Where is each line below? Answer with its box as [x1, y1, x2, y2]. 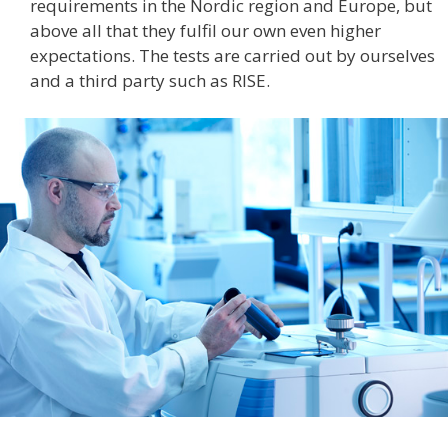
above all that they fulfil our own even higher [30, 18, 381, 42]
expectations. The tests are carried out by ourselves [30, 43, 435, 67]
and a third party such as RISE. [30, 68, 270, 92]
